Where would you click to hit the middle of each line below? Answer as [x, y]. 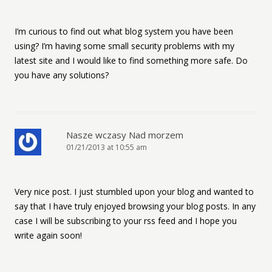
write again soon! [48, 235]
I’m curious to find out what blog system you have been [124, 31]
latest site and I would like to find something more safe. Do [131, 60]
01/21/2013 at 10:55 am [107, 147]
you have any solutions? [62, 75]
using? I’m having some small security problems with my [124, 46]
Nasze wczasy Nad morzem [125, 135]
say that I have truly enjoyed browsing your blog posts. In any [135, 206]
